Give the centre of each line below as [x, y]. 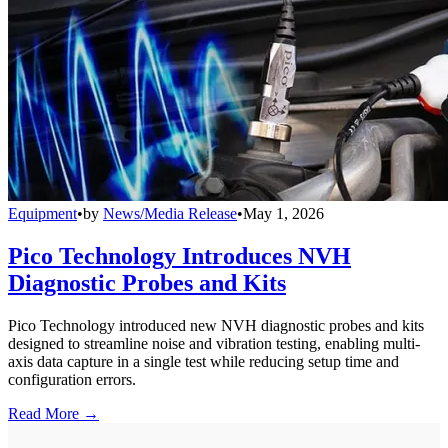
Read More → [53, 413]
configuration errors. [72, 379]
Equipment [42, 213]
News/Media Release [170, 213]
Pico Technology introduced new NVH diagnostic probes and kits [216, 325]
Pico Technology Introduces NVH [179, 255]
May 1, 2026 [283, 213]
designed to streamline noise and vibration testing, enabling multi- [214, 343]
